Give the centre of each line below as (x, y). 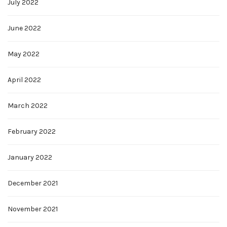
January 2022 (30, 158)
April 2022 (24, 80)
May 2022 (24, 54)
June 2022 (24, 28)
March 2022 (28, 106)
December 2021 (33, 183)
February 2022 (32, 132)
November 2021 (33, 209)
